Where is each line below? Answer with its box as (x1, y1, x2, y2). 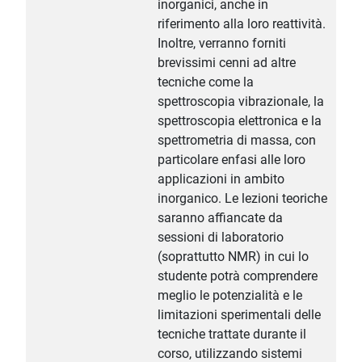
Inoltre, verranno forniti (158, 36, 286, 52)
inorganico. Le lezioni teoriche (158, 191, 327, 207)
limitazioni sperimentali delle (158, 307, 321, 323)
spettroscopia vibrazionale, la (158, 94, 324, 110)
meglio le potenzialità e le (158, 288, 302, 304)
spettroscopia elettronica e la (158, 113, 322, 129)
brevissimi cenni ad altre (158, 55, 296, 71)
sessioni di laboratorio (158, 229, 284, 246)
